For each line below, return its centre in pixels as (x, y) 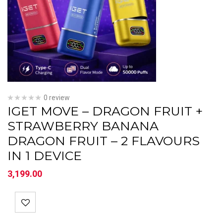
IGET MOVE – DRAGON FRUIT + (105, 111)
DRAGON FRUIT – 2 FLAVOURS (104, 141)
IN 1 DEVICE (45, 156)
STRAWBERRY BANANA (83, 126)
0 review (57, 98)
